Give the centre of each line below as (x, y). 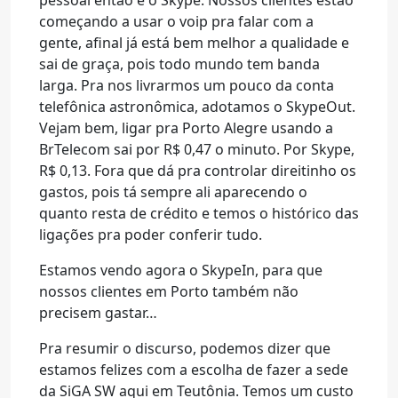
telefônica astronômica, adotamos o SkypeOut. (197, 107)
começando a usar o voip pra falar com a (176, 21)
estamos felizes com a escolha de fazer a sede (194, 370)
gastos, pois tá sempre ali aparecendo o (173, 192)
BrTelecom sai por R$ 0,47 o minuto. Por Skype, (197, 149)
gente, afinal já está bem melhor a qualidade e (194, 43)
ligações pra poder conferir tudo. (151, 235)
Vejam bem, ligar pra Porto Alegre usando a (186, 128)
